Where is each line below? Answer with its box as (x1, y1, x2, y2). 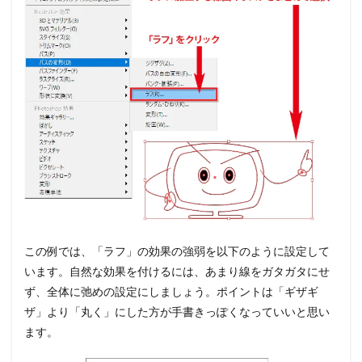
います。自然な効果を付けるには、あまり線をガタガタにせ (24, 264, 330, 279)
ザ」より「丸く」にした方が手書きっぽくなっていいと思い (24, 305, 330, 319)
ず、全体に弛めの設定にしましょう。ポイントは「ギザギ (24, 284, 318, 299)
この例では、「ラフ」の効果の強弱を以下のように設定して (24, 244, 330, 259)
